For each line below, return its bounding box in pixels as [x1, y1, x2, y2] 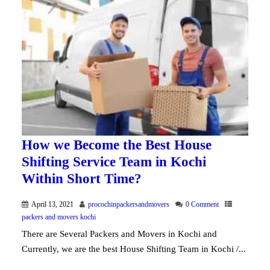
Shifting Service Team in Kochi [21, 154, 206, 169]
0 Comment [185, 199, 219, 209]
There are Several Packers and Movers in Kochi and [21, 228, 217, 239]
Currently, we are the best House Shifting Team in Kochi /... [21, 243, 246, 254]
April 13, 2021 [31, 199, 74, 209]
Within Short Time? [21, 171, 142, 186]
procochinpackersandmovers [87, 199, 169, 209]
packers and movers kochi [21, 212, 96, 221]
